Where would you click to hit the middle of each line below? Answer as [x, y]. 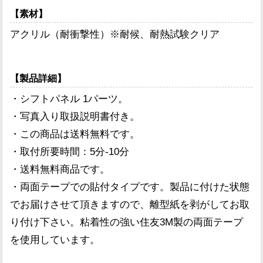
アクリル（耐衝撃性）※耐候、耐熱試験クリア [115, 35]
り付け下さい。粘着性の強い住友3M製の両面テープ [127, 222]
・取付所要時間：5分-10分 [70, 152]
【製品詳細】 [38, 79]
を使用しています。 [55, 240]
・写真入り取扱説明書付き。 [75, 117]
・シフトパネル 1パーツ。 [69, 99]
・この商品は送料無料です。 [75, 134]
